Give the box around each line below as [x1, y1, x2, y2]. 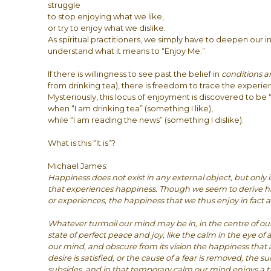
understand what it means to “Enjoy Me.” [48, 46, 206, 56]
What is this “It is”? [48, 138, 116, 148]
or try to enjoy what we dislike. [48, 23, 166, 33]
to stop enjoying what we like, [48, 11, 165, 21]
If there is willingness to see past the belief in [48, 69, 222, 79]
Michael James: [48, 161, 108, 171]
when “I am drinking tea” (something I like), [48, 103, 214, 113]
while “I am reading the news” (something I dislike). [48, 115, 244, 125]
